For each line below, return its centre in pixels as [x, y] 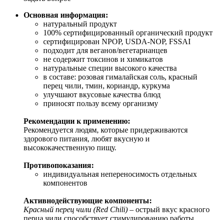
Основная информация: [66, 15]
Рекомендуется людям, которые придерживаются [106, 130]
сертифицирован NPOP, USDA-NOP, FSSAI [117, 41]
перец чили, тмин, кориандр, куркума [107, 85]
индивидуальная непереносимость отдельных [120, 174]
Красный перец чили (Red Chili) [76, 209]
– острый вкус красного [169, 209]
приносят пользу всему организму [101, 103]
